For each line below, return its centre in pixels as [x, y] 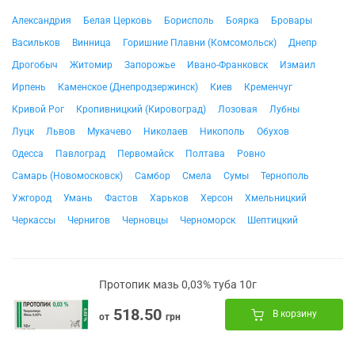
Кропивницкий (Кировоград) [141, 109]
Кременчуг [268, 87]
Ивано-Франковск [227, 65]
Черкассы [34, 220]
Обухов [273, 132]
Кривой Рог [38, 109]
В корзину [295, 314]
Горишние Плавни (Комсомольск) [200, 43]
